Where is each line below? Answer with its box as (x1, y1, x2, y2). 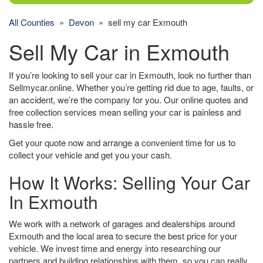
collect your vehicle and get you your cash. (9, 149, 172, 161)
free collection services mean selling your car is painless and (9, 106, 241, 118)
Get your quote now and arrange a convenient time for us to (9, 136, 235, 149)
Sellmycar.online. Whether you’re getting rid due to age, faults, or (9, 81, 254, 93)
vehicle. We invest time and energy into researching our (9, 242, 221, 254)
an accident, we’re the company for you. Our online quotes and (9, 93, 248, 106)
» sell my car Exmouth (94, 16, 187, 28)
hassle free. (9, 118, 53, 130)
